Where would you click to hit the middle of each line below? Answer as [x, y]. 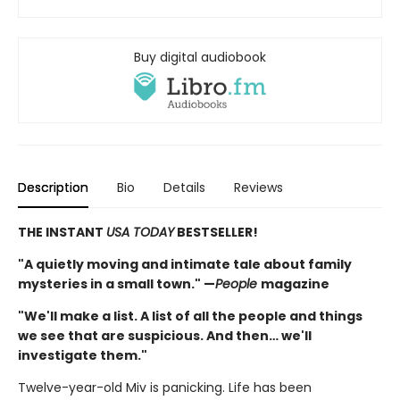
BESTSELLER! [216, 232]
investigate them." [83, 355]
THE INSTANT [62, 232]
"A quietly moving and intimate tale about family [185, 264]
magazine [295, 283]
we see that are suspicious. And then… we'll [165, 335]
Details [184, 187]
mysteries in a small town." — [117, 283]
